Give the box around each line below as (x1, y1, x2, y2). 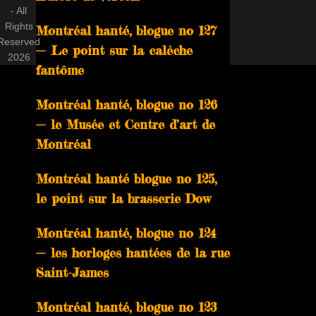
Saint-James (36, 265, 109, 280)
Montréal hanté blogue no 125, (36, 171, 217, 186)
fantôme (36, 62, 84, 78)
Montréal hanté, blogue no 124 (36, 225, 217, 241)
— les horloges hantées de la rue (36, 245, 230, 260)
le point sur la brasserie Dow (36, 190, 211, 206)
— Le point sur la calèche (36, 42, 193, 58)
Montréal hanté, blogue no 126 (36, 97, 217, 112)
